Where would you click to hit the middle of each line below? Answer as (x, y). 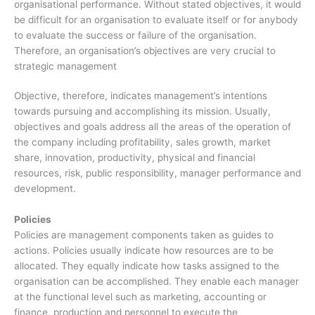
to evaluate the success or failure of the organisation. (135, 35)
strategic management (65, 66)
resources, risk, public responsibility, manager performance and (157, 173)
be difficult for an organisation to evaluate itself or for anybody (156, 19)
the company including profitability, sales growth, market (142, 142)
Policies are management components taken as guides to (144, 235)
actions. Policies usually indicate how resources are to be (144, 251)
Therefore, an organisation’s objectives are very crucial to (145, 50)
